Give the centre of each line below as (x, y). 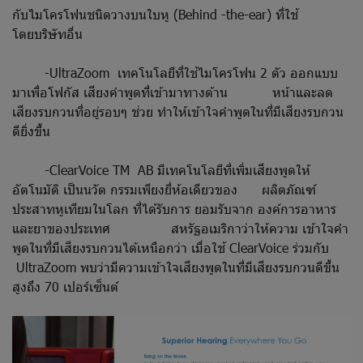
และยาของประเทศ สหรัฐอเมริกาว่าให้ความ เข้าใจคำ (180, 228)
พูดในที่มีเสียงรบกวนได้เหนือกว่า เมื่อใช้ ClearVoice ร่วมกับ (177, 247)
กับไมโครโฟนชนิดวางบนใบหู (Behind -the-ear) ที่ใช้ (171, 14)
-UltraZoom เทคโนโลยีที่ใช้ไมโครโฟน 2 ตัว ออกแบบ (175, 72)
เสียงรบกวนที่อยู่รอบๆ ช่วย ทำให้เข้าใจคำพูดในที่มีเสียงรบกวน (178, 111)
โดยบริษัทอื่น (47, 33)
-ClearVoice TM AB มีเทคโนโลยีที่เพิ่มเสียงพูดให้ (161, 169)
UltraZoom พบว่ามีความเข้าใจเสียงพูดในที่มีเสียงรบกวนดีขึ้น (176, 267)
